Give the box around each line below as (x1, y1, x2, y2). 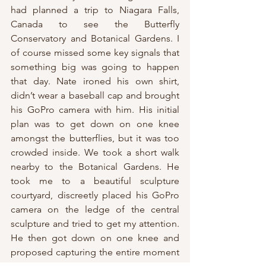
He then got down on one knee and (11, 232, 179, 244)
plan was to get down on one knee (11, 118, 179, 130)
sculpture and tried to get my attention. (11, 218, 179, 230)
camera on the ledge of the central (11, 204, 179, 216)
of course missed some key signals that (11, 47, 179, 59)
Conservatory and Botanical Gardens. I (11, 33, 179, 45)
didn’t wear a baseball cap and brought (11, 90, 179, 102)
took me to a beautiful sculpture (11, 175, 179, 187)
